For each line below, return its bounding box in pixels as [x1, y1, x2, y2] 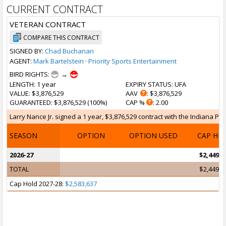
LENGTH [10, 80, 34, 89]
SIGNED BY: [10, 46, 45, 55]
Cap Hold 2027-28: [10, 179, 65, 188]
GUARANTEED [10, 98, 51, 107]
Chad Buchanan [45, 46, 94, 55]
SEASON [10, 131, 37, 140]
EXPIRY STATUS [126, 80, 172, 89]
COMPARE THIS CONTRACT [23, 33, 99, 42]
